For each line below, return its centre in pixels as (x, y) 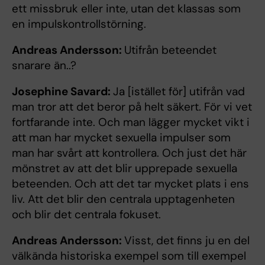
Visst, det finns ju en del (187, 240)
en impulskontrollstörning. (79, 24)
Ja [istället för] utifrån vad (179, 91)
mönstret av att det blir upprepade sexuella (125, 168)
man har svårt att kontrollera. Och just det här (129, 153)
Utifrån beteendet (170, 50)
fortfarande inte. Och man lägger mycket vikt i (131, 122)
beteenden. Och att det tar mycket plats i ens (130, 183)
